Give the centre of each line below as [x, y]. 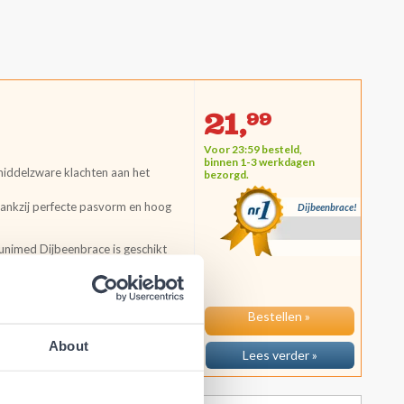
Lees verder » [280, 355]
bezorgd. [226, 174]
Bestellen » [280, 321]
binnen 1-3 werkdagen [259, 162]
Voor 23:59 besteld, [253, 149]
